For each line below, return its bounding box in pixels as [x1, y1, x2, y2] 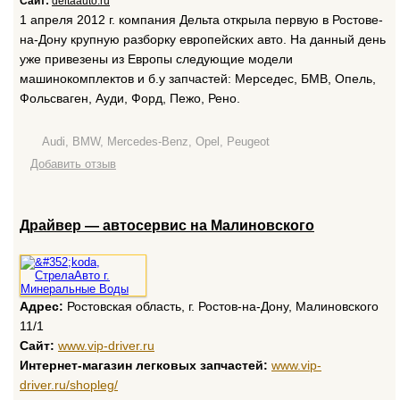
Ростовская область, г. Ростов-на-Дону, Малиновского [63, 299, 379, 313]
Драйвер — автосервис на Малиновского [20, 218, 314, 233]
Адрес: [20, 299, 63, 313]
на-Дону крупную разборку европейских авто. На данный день [20, 32, 386, 46]
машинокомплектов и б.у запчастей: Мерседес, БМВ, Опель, [20, 71, 376, 86]
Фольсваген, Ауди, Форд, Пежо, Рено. [20, 91, 247, 105]
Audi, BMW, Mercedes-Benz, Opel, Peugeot [42, 135, 270, 148]
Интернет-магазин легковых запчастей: [20, 358, 268, 372]
